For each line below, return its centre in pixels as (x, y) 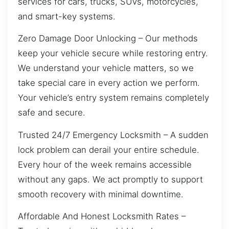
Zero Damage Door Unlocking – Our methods (108, 39)
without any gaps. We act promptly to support (110, 179)
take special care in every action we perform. (109, 83)
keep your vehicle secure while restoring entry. (113, 53)
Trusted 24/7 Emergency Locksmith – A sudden (113, 135)
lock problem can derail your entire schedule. (109, 150)
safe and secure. (52, 113)
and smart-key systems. (67, 16)
